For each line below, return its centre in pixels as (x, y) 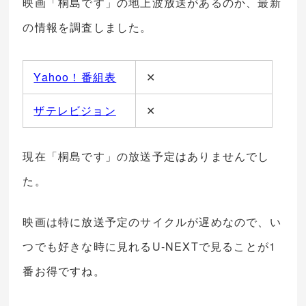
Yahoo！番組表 (75, 77)
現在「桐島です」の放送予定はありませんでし (146, 156)
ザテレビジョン (75, 111)
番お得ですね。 (64, 271)
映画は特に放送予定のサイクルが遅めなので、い (152, 222)
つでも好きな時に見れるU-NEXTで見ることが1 (150, 247)
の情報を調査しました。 (87, 27)
